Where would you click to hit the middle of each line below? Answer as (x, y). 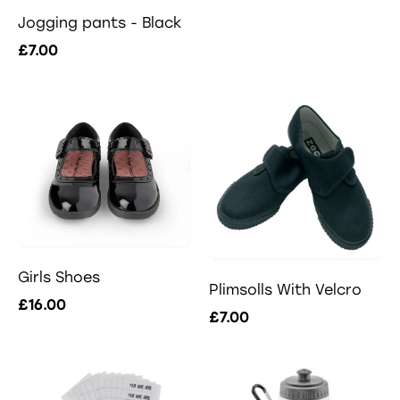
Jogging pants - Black (100, 22)
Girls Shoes (59, 278)
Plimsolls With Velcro (285, 289)
